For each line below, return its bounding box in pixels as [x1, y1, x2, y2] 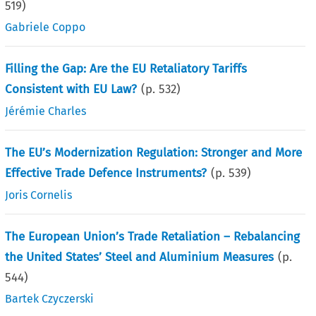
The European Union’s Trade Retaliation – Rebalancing [5, 229, 300, 244]
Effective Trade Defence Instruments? [5, 165, 207, 181]
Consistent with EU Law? [5, 81, 138, 97]
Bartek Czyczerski [5, 291, 95, 305]
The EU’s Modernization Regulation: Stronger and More [5, 145, 303, 160]
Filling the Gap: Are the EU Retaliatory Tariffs [5, 61, 248, 76]
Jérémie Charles [5, 104, 87, 118]
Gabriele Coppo [5, 20, 86, 34]
